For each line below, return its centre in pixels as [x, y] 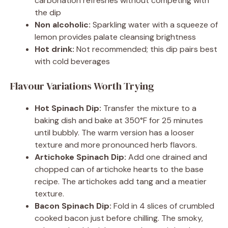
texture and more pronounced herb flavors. [116, 145]
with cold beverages [72, 62]
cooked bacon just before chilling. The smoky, [119, 218]
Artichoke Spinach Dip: [80, 157]
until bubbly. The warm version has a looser [115, 133]
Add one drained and [167, 157]
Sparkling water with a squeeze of [154, 25]
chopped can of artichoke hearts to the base [119, 169]
